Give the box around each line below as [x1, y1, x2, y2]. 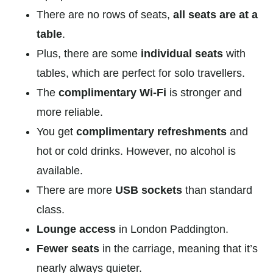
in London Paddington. [119, 222, 232, 235]
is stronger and [166, 86, 242, 99]
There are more [37, 183, 115, 196]
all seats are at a [173, 8, 258, 21]
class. [37, 203, 68, 216]
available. [37, 164, 86, 177]
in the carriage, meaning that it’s [99, 242, 258, 255]
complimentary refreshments [76, 125, 227, 138]
